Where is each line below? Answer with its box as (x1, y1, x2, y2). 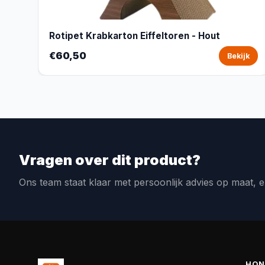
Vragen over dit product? (19, 151, 201, 169)
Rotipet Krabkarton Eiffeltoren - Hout (49, 30, 220, 41)
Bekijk (227, 51, 250, 60)
